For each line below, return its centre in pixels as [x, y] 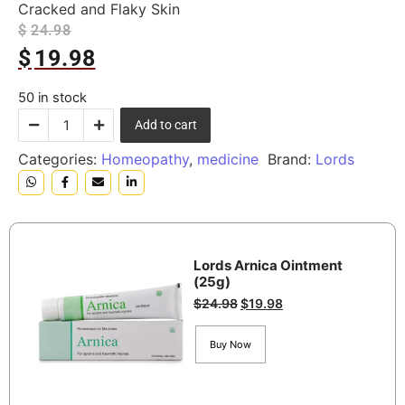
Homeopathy [145, 160]
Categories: [60, 160]
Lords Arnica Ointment [268, 265]
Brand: [292, 160]
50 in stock [52, 98]
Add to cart [165, 125]
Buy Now [230, 344]
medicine [228, 160]
